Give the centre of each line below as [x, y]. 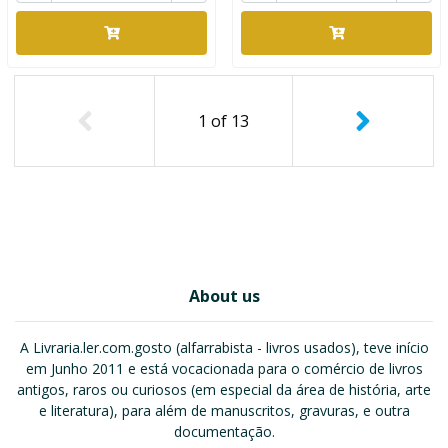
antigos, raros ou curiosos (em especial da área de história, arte [224, 389]
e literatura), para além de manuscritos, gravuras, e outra [224, 410]
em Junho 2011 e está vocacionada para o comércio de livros [224, 368]
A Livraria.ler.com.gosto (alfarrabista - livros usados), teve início [224, 347]
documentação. [224, 431]
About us [224, 296]
